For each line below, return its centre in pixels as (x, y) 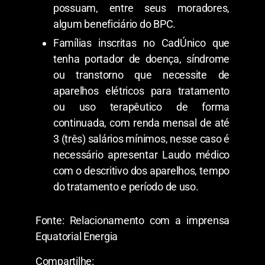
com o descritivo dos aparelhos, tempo (141, 170)
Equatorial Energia (77, 236)
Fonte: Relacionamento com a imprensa (132, 220)
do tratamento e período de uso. (126, 186)
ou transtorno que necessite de (141, 75)
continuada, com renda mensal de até (141, 122)
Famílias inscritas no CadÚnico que (141, 43)
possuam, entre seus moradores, (141, 8)
